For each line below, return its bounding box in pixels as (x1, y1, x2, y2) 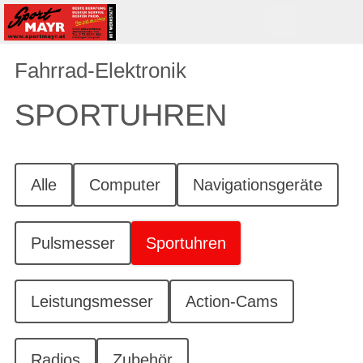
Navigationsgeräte (193, 176, 322, 194)
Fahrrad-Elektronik (15, 59, 186, 82)
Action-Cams (186, 293, 278, 310)
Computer (89, 176, 160, 194)
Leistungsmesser (31, 293, 153, 310)
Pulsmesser (31, 234, 115, 252)
